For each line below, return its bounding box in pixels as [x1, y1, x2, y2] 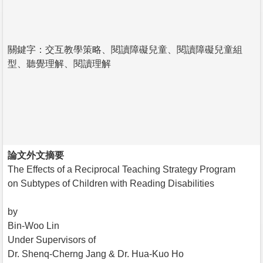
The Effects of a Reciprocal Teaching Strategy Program [8, 164, 235, 174]
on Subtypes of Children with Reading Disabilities [8, 178, 214, 188]
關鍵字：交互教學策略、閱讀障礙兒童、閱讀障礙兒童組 [8, 44, 242, 55]
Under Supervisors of [8, 234, 96, 245]
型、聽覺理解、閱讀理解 [8, 58, 111, 69]
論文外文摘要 [8, 150, 64, 160]
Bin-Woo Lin [8, 220, 59, 231]
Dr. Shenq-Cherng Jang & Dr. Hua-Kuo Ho [8, 248, 184, 259]
